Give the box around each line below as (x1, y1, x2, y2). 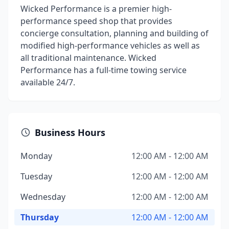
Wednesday (20, 191, 65, 202)
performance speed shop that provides (20, 15, 172, 27)
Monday (20, 150, 52, 162)
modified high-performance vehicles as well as (20, 40, 200, 51)
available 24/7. (20, 77, 75, 88)
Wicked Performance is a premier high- (20, 3, 172, 14)
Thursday (20, 212, 59, 223)
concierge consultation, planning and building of (20, 28, 209, 39)
